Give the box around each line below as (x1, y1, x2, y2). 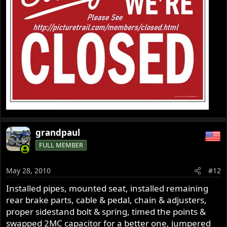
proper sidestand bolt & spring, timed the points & (6, 206, 206, 218)
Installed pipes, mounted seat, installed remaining (6, 182, 209, 195)
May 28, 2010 (6, 166, 51, 176)
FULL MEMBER (39, 140, 84, 149)
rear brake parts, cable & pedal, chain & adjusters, (6, 194, 207, 206)
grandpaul (35, 126, 81, 138)
